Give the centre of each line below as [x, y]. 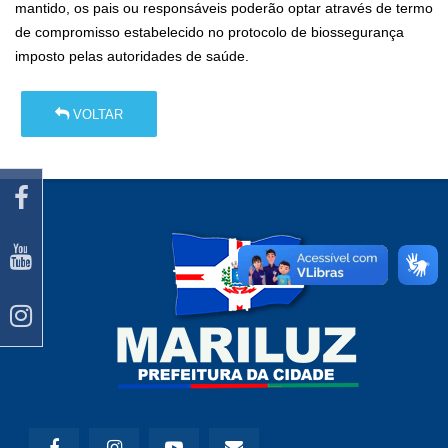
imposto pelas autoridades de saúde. [132, 56]
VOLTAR [96, 114]
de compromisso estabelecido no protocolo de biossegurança [209, 32]
